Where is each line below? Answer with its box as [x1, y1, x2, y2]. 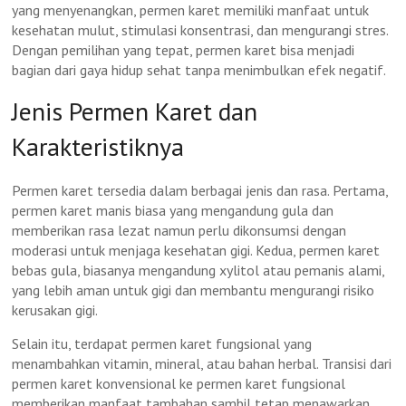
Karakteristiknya [12, 130, 185, 163]
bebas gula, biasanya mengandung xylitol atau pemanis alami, [12, 261, 385, 279]
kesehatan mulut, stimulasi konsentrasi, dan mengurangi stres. [12, 21, 389, 39]
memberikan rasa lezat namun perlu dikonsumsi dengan [12, 221, 347, 239]
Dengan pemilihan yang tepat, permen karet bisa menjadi [12, 41, 355, 59]
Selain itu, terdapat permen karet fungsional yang [12, 334, 313, 353]
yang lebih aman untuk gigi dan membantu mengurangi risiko [12, 281, 375, 299]
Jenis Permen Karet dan [12, 94, 258, 128]
